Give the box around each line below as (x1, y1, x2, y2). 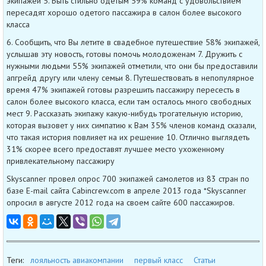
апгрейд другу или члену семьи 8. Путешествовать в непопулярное (7, 72, 254, 83)
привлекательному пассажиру (7, 155, 115, 166)
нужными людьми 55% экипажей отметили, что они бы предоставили (7, 60, 258, 71)
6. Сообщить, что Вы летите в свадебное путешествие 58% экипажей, (7, 36, 259, 47)
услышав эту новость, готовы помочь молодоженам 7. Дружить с (7, 48, 242, 59)
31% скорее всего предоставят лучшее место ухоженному (7, 143, 224, 154)
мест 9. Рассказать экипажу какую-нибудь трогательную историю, (7, 107, 242, 119)
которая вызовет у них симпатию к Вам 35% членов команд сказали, (7, 119, 256, 131)
